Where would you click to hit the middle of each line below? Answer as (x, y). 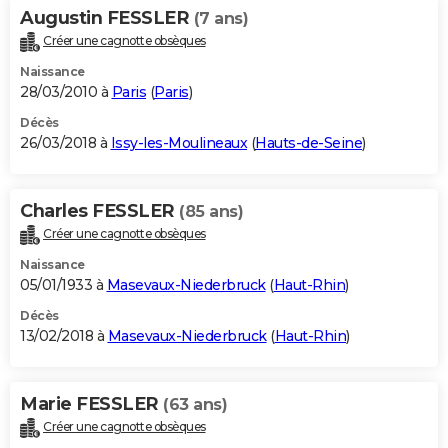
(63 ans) (195, 405)
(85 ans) (211, 212)
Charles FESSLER (99, 211)
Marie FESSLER (91, 404)
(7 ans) (220, 19)
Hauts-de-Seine (308, 143)
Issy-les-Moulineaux (178, 143)
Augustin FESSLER (107, 18)
